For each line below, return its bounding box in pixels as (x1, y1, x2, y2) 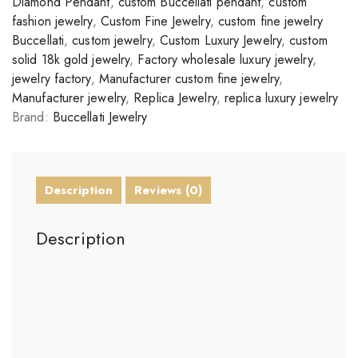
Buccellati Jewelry (52, 108, 148, 126)
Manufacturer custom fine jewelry (98, 70, 279, 88)
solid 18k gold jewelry (12, 50, 130, 69)
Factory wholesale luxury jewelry (137, 50, 312, 69)
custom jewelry (72, 31, 152, 50)
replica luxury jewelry (224, 89, 339, 107)
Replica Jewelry (133, 89, 217, 107)
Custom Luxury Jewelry (159, 31, 281, 50)
